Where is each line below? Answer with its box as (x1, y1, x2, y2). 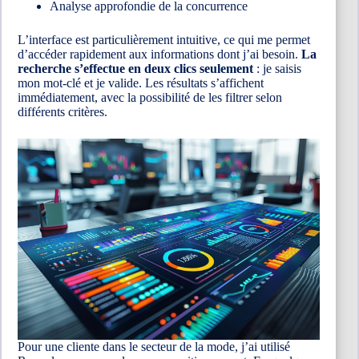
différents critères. (18, 104, 107, 119)
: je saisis (253, 61, 301, 75)
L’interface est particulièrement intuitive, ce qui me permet (18, 32, 310, 46)
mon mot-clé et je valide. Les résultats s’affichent (18, 75, 264, 90)
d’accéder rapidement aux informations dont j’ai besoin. (18, 46, 301, 61)
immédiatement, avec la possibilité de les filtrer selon (18, 90, 282, 104)
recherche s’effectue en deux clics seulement (18, 61, 253, 75)
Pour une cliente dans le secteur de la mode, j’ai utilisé (18, 340, 290, 354)
